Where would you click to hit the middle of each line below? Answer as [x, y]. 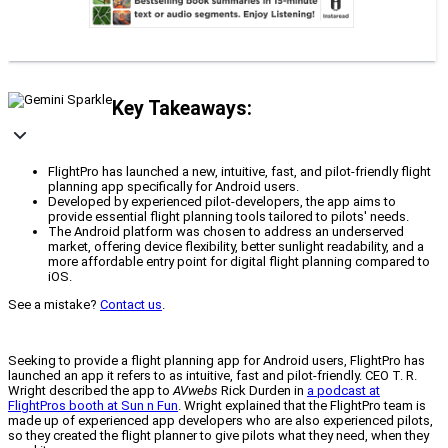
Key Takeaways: [182, 108]
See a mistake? [54, 305]
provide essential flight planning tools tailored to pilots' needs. [228, 217]
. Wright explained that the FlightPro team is [302, 406]
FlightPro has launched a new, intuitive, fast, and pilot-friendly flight [239, 172]
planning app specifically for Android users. [173, 187]
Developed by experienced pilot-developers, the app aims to [222, 202]
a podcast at [343, 391]
